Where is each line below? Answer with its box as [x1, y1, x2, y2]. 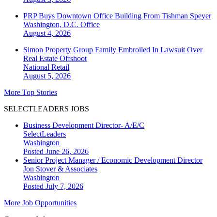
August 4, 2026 [23, 29, 71, 38]
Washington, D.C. [23, 20, 80, 29]
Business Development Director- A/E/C [23, 121, 144, 130]
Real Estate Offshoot [23, 54, 87, 63]
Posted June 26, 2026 [23, 147, 89, 156]
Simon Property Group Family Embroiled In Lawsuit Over [23, 46, 202, 54]
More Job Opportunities [4, 199, 77, 207]
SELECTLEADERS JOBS [4, 105, 89, 113]
